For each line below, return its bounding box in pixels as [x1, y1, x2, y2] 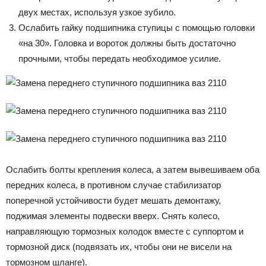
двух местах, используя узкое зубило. [18, 7, 176, 17]
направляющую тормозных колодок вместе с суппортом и [6, 226, 243, 236]
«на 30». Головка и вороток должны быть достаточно [18, 37, 236, 48]
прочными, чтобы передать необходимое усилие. [18, 53, 221, 64]
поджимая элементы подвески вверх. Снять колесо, [6, 210, 220, 221]
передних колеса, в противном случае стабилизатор [6, 179, 221, 190]
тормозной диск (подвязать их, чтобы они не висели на [6, 241, 232, 252]
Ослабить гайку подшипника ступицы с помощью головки [18, 22, 255, 33]
